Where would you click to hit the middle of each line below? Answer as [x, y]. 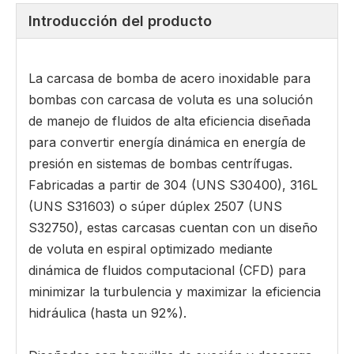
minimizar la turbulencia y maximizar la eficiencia [175, 292]
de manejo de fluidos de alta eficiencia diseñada [169, 121]
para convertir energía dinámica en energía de [167, 143]
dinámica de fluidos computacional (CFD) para [167, 271]
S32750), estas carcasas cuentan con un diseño [173, 228]
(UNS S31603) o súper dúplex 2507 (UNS [155, 207]
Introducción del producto [120, 21]
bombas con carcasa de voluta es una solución [171, 100]
